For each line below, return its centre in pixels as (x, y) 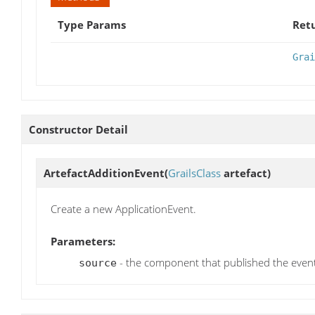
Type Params (92, 25)
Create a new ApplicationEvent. (123, 209)
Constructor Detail (78, 130)
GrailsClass (194, 173)
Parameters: (83, 241)
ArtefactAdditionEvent (104, 173)
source (98, 263)
